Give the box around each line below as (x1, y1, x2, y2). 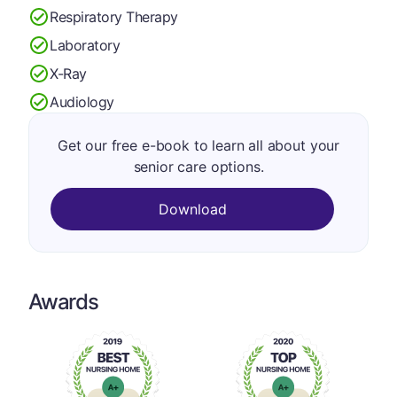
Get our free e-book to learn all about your (57, 136, 340, 154)
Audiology (50, 92, 114, 111)
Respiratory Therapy (50, 7, 178, 26)
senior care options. (133, 158, 264, 175)
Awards (28, 289, 98, 315)
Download (158, 200, 227, 218)
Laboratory (50, 35, 121, 54)
